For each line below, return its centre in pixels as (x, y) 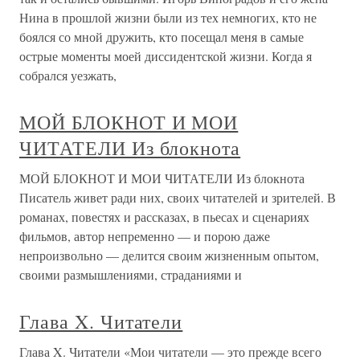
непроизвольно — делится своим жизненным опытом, (169, 256)
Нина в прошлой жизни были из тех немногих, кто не (168, 18)
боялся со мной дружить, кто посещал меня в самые (162, 37)
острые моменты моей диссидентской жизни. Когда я (166, 56)
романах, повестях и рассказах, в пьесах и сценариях (164, 217)
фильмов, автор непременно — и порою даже (145, 236)
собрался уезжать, (68, 76)
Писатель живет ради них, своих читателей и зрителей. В (178, 198)
